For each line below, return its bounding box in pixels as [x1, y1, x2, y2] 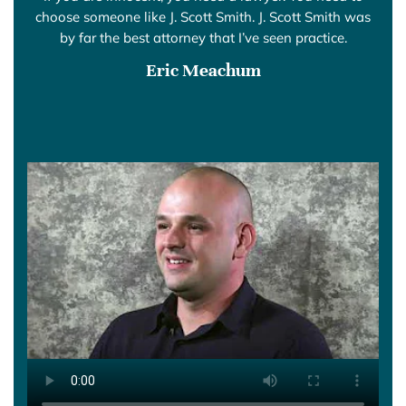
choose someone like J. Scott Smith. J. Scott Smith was [35, 7, 371, 25]
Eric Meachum [145, 58, 261, 82]
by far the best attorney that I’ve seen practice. [59, 28, 347, 46]
